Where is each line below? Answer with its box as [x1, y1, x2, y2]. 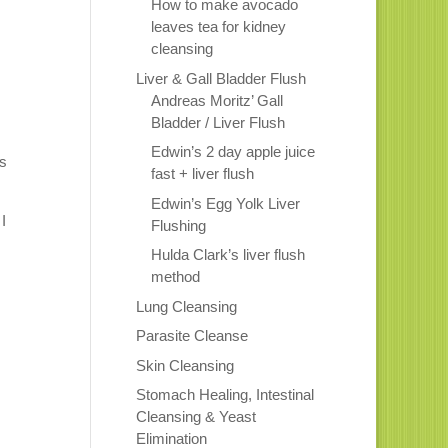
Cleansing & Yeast [135, 408, 256, 426]
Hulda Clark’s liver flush [150, 246, 305, 264]
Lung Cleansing [135, 297, 237, 315]
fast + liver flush [150, 165, 254, 183]
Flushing [150, 216, 206, 234]
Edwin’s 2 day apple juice [150, 143, 315, 161]
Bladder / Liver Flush [150, 113, 285, 131]
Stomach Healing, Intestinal [135, 386, 314, 404]
